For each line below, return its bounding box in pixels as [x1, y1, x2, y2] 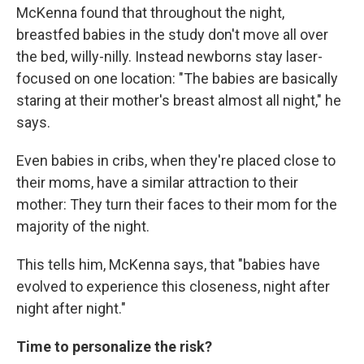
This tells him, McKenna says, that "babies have [16, 255, 320, 273]
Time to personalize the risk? [16, 337, 212, 355]
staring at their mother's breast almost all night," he [16, 91, 341, 109]
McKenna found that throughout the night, [16, 3, 284, 21]
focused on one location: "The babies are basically [16, 69, 338, 87]
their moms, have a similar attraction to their [16, 173, 298, 191]
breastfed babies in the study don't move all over [16, 25, 328, 43]
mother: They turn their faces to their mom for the [16, 195, 337, 213]
